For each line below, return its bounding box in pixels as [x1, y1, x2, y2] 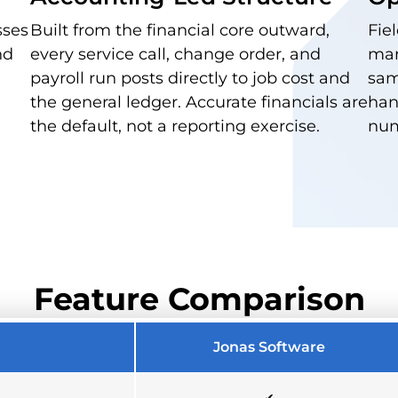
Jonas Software [212, 338, 325, 355]
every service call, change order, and [30, 44, 321, 64]
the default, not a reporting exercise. [30, 116, 320, 136]
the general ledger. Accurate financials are [30, 92, 368, 112]
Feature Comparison [33, 280, 365, 318]
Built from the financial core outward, [30, 20, 330, 40]
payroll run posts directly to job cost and [30, 68, 350, 88]
